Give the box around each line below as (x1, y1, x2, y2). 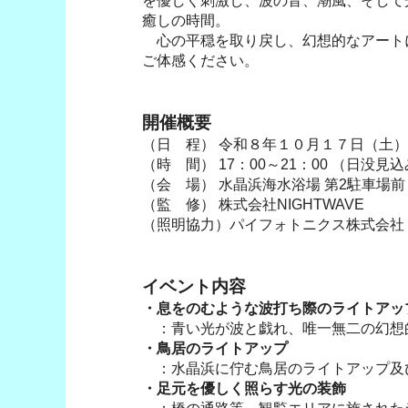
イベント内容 (142, 276, 246, 296)
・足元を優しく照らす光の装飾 (142, 380, 346, 396)
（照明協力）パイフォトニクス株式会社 (142, 216, 404, 232)
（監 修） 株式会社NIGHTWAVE (142, 196, 364, 212)
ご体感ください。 (142, 52, 259, 68)
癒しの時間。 (142, 12, 229, 28)
